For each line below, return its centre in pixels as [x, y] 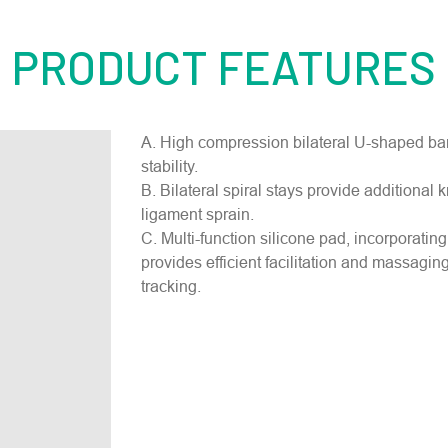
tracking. [171, 285]
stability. [170, 165]
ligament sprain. [198, 213]
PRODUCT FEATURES [223, 66]
